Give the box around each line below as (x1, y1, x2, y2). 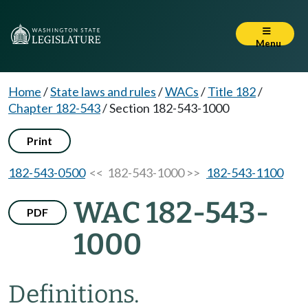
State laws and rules (50, 84, 156, 99)
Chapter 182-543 (8, 100, 100, 115)
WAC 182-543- (74, 195, 269, 230)
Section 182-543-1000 (109, 100, 229, 115)
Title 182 (208, 84, 256, 99)
